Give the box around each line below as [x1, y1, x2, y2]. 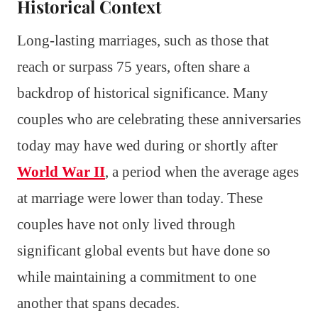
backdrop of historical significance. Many [17, 84, 268, 102]
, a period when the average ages [105, 163, 299, 180]
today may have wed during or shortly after [17, 136, 278, 154]
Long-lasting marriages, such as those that [17, 31, 269, 49]
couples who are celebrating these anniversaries [17, 110, 301, 128]
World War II [17, 163, 105, 180]
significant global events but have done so [17, 241, 270, 259]
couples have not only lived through [17, 215, 236, 233]
